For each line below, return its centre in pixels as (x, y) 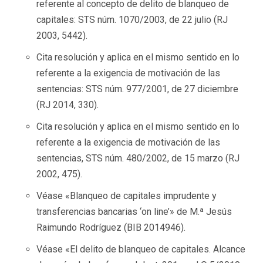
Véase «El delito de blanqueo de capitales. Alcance (141, 249)
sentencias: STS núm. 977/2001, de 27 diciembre (137, 89)
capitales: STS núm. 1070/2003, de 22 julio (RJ (132, 19)
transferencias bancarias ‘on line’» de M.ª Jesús (134, 211)
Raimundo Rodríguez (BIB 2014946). (111, 227)
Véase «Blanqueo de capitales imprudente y (127, 195)
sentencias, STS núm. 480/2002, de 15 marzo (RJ (138, 158)
